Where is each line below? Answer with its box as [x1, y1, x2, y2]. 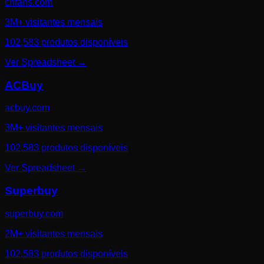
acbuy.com [5, 103, 49, 113]
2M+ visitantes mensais [5, 228, 103, 239]
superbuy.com [5, 208, 63, 219]
